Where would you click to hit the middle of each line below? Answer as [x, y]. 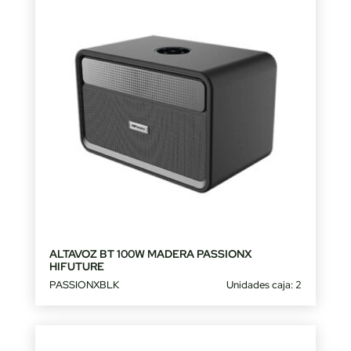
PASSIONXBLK [84, 284]
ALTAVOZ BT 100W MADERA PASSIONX [150, 253]
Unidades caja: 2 [264, 284]
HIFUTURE [76, 266]
